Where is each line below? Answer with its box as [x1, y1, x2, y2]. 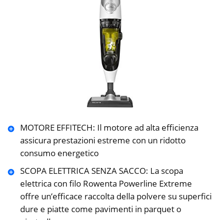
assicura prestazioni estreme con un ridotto [20, 135, 186, 146]
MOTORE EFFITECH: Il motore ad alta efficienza [20, 122, 198, 134]
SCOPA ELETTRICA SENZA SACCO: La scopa [20, 165, 183, 177]
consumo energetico [20, 147, 99, 159]
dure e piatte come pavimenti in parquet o [20, 203, 181, 215]
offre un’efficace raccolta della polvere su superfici [20, 191, 212, 202]
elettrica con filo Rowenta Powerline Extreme [20, 178, 192, 190]
